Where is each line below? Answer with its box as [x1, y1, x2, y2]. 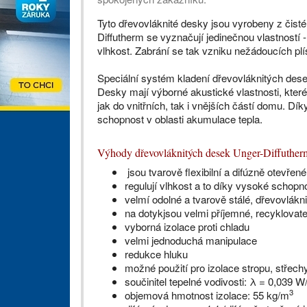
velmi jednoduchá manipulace [125, 233, 257, 247]
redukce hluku [125, 247, 188, 261]
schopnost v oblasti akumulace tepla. [97, 112, 262, 126]
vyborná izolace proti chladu [125, 219, 249, 234]
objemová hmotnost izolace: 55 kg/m [125, 288, 289, 302]
